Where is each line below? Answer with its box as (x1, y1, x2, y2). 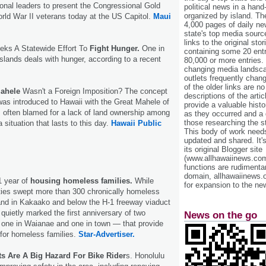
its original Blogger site (184, 145, 262, 154)
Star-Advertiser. (78, 230, 135, 239)
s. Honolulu (126, 251, 164, 261)
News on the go (184, 209, 257, 221)
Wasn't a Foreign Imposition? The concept (20, 87, 167, 96)
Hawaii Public (111, 119, 161, 128)
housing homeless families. (30, 176, 132, 186)
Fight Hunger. (90, 44, 140, 53)
